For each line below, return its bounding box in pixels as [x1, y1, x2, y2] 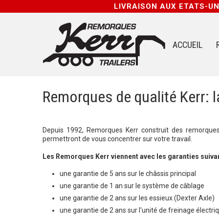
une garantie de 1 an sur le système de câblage [60, 181, 204, 190]
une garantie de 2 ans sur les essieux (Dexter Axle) [60, 194, 215, 202]
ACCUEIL [173, 40, 202, 50]
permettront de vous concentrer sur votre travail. [43, 134, 192, 143]
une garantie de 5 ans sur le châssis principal [60, 169, 196, 177]
